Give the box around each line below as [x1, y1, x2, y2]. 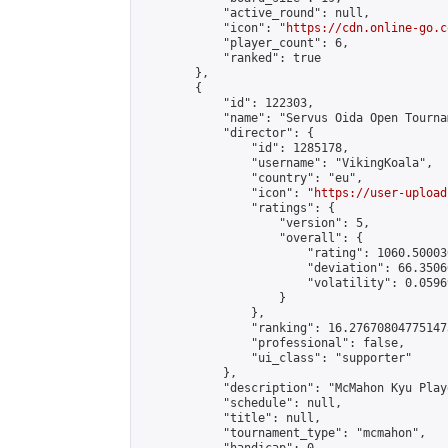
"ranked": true [139, 51, 321, 65]
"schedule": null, [139, 396, 342, 410]
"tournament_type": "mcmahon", [139, 426, 426, 440]
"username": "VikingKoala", [139, 156, 433, 170]
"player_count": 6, [139, 36, 349, 50]
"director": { [139, 126, 314, 140]
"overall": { [139, 231, 363, 245]
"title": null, [139, 411, 321, 425]
